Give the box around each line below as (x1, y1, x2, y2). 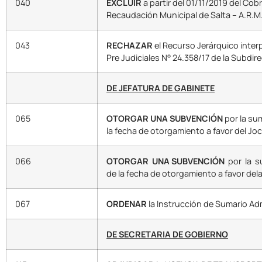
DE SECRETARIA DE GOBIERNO (106, 229, 228, 240)
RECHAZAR (106, 40, 153, 51)
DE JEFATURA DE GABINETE (106, 82, 215, 94)
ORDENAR (106, 198, 149, 210)
